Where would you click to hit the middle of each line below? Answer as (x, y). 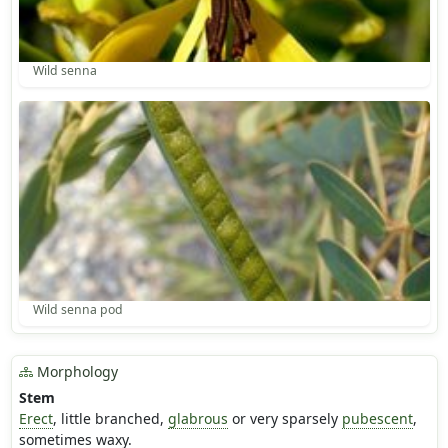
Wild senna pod (77, 310)
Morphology (75, 372)
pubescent (377, 419)
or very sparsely (284, 419)
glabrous (197, 419)
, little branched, (110, 419)
